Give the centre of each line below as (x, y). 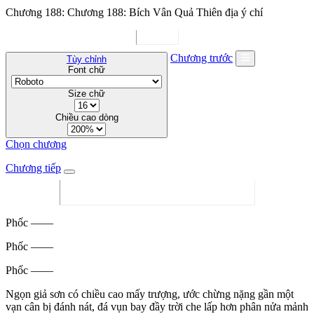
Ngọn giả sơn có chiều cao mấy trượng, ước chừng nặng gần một (150, 294)
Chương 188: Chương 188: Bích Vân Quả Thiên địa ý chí (134, 13)
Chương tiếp (33, 168)
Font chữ (87, 69)
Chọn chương (36, 144)
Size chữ (87, 93)
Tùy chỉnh (87, 59)
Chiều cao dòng (87, 117)
